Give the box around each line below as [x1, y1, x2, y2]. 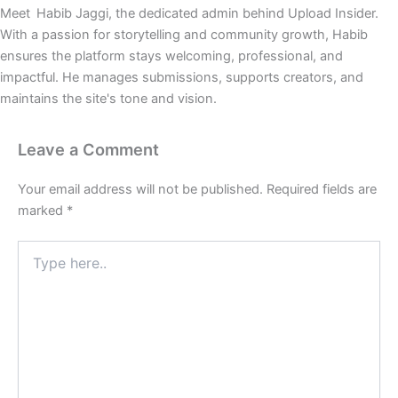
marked [18, 202, 67, 219]
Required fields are [267, 180, 377, 197]
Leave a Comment [18, 139, 159, 159]
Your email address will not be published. [18, 180, 263, 197]
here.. [17, 258, 50, 274]
